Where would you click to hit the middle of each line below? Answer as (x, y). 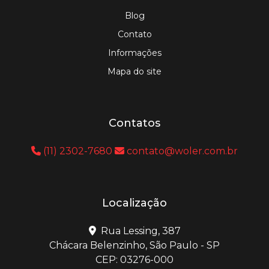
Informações (134, 53)
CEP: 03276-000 (134, 259)
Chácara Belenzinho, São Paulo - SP (134, 245)
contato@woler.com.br (181, 151)
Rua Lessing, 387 (139, 231)
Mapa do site (134, 71)
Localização (134, 203)
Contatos (134, 123)
